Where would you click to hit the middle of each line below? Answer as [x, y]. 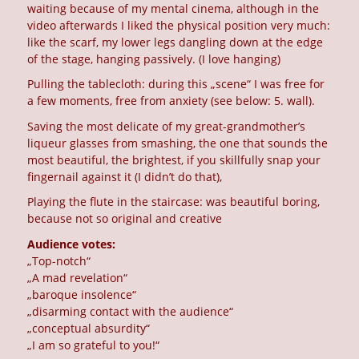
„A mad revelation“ [78, 277]
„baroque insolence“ [82, 294]
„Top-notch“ [59, 260]
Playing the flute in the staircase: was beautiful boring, [174, 202]
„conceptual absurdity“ [89, 328]
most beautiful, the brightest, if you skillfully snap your [174, 159]
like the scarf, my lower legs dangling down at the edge [175, 42]
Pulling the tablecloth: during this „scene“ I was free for [176, 84]
